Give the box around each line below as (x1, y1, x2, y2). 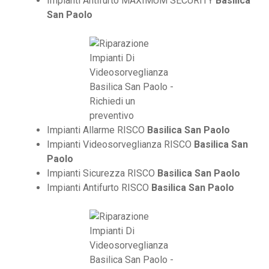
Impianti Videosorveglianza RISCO (47, 139, 194, 151)
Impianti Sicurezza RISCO (47, 168, 157, 180)
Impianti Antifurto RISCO (47, 182, 151, 194)
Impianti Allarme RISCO (47, 124, 147, 136)
